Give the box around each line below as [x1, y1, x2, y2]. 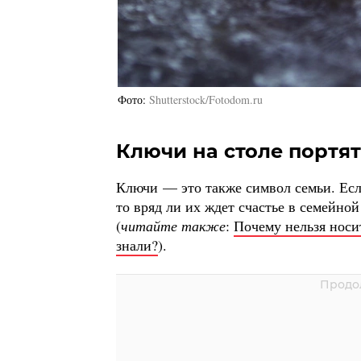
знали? [116, 235, 158, 255]
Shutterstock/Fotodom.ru [149, 92, 263, 108]
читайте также [121, 216, 226, 236]
